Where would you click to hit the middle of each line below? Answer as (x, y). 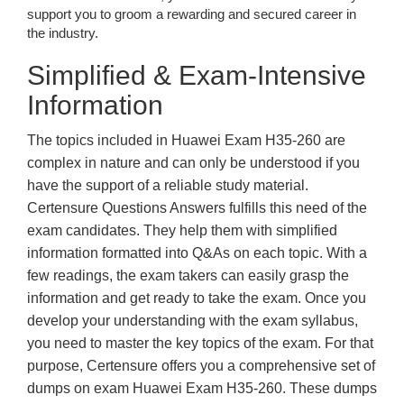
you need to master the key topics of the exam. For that (200, 343)
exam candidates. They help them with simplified (182, 230)
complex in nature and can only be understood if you (193, 163)
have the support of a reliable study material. (168, 185)
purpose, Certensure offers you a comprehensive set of (201, 366)
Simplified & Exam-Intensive (197, 75)
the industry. (63, 33)
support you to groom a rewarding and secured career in (192, 14)
